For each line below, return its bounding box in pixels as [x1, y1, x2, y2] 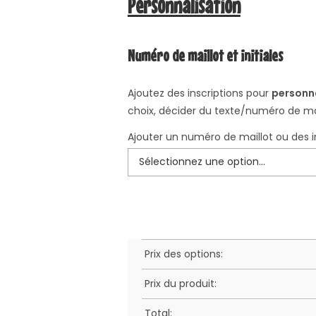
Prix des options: [144, 246, 223, 261]
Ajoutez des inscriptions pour [127, 85, 272, 100]
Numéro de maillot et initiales [127, 45, 283, 65]
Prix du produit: [144, 276, 217, 291]
